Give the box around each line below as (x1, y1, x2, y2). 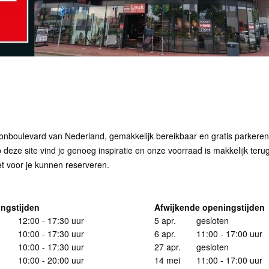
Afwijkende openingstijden (154, 201, 265, 213)
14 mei (154, 254, 180, 266)
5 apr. (154, 214, 176, 226)
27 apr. (154, 241, 181, 253)
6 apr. (154, 228, 176, 240)
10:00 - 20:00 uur (17, 254, 84, 266)
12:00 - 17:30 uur (17, 214, 84, 226)
